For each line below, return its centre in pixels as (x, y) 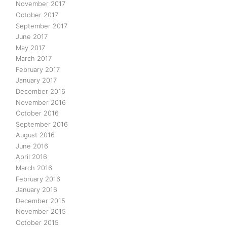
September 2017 (42, 26)
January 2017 (36, 80)
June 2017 (32, 37)
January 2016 (36, 190)
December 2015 (41, 200)
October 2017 (37, 14)
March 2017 (34, 59)
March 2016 (34, 168)
